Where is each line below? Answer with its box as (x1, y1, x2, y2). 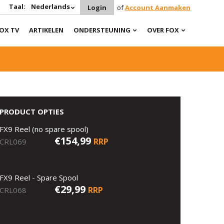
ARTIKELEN (28, 25, 63, 34)
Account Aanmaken (124, 3, 190, 12)
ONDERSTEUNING (73, 25, 130, 34)
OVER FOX (146, 25, 179, 34)
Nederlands (30, 2, 70, 11)
